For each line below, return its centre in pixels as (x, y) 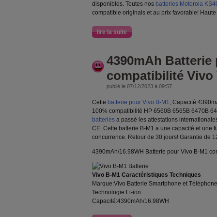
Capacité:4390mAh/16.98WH (131, 201)
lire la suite (112, 32)
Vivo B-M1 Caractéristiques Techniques (147, 175)
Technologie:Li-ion (116, 192)
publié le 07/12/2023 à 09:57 (139, 86)
